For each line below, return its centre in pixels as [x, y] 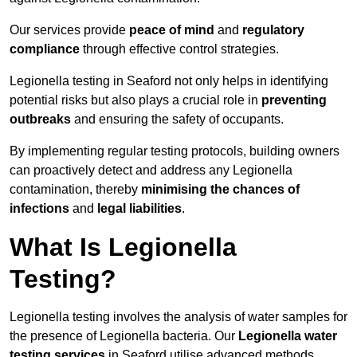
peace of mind [172, 30]
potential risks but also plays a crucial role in [135, 100]
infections [39, 209]
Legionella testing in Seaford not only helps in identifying [169, 81]
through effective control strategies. [179, 49]
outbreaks [40, 120]
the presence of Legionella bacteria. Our [124, 336]
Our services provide [69, 30]
